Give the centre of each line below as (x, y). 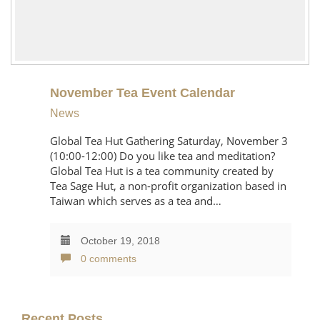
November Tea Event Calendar (142, 93)
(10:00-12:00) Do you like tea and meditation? (162, 156)
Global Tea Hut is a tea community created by (162, 171)
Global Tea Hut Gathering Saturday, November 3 (169, 141)
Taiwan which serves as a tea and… (136, 201)
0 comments (107, 259)
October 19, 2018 (119, 241)
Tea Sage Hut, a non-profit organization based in (168, 186)
